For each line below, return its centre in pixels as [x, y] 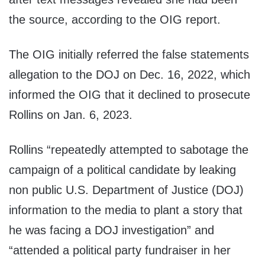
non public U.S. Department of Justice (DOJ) [126, 190]
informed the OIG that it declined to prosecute [130, 95]
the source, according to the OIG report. [115, 20]
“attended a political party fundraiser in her [120, 251]
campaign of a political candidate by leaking [122, 170]
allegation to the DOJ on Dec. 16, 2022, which [130, 75]
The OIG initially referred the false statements [129, 55]
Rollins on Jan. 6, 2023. [71, 115]
